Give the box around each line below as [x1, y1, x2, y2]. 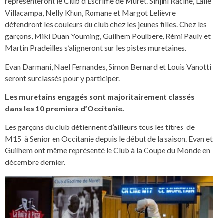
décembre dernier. [5, 157, 65, 167]
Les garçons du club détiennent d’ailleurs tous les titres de [5, 122, 195, 132]
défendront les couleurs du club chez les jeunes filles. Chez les [5, 19, 207, 29]
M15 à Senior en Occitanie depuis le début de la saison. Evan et [5, 134, 213, 144]
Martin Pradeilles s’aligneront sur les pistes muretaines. [5, 43, 186, 53]
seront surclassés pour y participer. [5, 73, 120, 83]
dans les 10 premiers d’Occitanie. [5, 104, 124, 113]
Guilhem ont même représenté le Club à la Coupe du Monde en [5, 145, 210, 155]
